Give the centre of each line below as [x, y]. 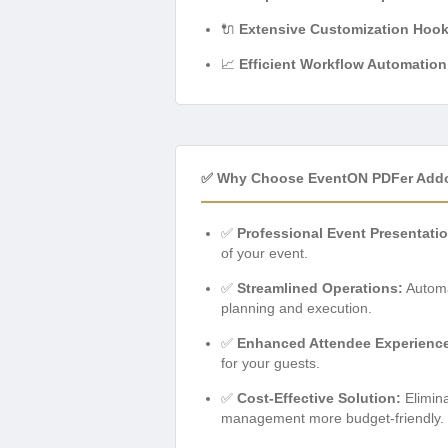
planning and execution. [296, 308]
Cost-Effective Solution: [319, 398]
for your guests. [270, 363]
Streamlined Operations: [320, 288]
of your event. [264, 253]
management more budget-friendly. [332, 418]
